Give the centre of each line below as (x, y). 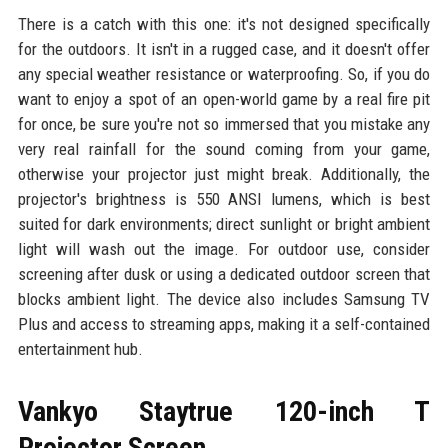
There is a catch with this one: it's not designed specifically (224, 23)
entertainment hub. (80, 348)
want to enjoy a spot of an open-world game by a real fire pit (224, 98)
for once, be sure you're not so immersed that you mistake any (224, 123)
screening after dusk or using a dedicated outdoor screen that (224, 273)
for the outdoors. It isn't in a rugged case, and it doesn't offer (224, 48)
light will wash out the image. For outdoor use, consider (224, 248)
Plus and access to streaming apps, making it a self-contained (224, 323)
